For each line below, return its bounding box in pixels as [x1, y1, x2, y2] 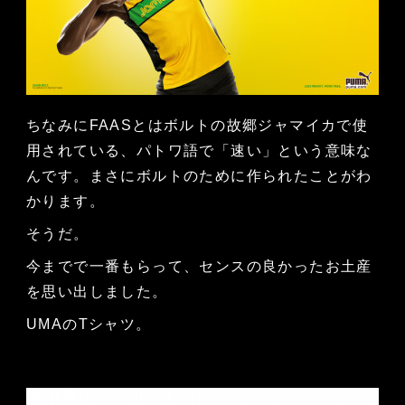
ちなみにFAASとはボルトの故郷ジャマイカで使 [25, 118, 369, 134]
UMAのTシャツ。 [25, 316, 152, 333]
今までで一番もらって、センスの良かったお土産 [25, 259, 372, 275]
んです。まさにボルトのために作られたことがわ [25, 168, 372, 184]
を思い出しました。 [25, 284, 168, 300]
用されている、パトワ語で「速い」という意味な [25, 143, 372, 159]
